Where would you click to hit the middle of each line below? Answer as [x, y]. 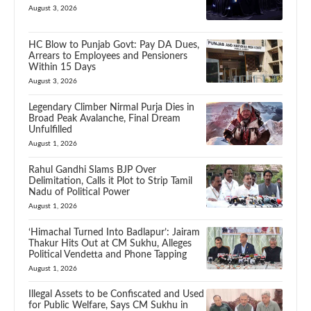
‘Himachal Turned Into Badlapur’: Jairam [114, 232]
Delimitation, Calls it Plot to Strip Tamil [110, 181]
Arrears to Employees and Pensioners [108, 57]
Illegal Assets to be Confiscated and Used [116, 295]
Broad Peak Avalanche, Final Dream [104, 119]
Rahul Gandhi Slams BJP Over [92, 170]
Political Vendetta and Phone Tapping [108, 254]
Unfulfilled [50, 130]
